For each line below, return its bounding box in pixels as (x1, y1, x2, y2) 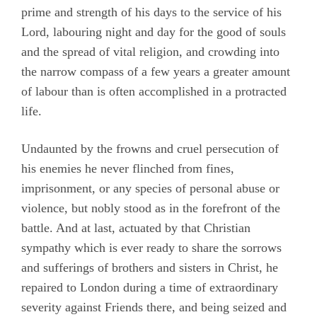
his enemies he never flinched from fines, (21, 161, 234, 175)
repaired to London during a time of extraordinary (21, 279, 278, 294)
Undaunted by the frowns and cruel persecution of (21, 141, 279, 156)
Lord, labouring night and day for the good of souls (21, 24, 286, 39)
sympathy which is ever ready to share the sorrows (21, 240, 282, 255)
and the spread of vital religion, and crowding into (21, 44, 279, 59)
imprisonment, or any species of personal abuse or (21, 180, 279, 195)
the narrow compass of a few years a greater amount (21, 64, 290, 79)
